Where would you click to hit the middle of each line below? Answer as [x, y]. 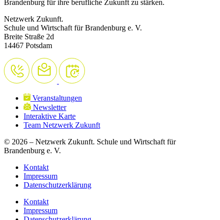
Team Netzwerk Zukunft [62, 125]
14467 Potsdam [28, 45]
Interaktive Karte [50, 116]
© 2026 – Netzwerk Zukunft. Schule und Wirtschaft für [90, 141]
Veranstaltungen [57, 98]
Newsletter [50, 107]
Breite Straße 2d [29, 36]
